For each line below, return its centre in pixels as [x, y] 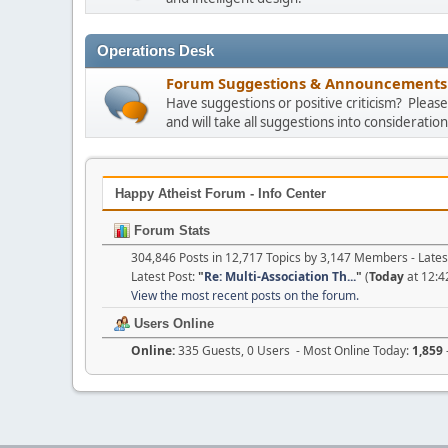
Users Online [172, 323]
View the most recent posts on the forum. [245, 295]
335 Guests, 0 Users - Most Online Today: [295, 350]
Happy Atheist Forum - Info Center [220, 193]
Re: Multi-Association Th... [280, 276]
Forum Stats [170, 230]
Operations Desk [155, 51]
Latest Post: [164, 276]
